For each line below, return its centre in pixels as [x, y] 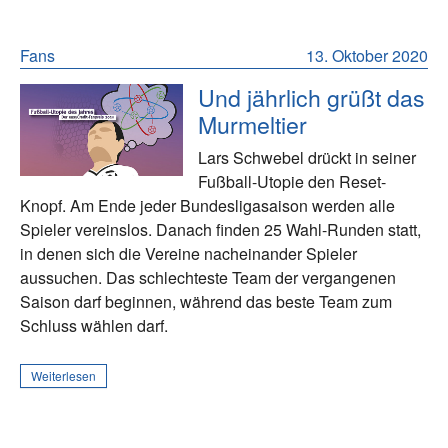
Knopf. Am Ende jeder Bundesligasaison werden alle [207, 206]
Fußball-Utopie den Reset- [292, 182]
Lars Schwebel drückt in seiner [307, 158]
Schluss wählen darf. [94, 326]
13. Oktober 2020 [367, 56]
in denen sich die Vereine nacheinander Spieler [188, 254]
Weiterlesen [63, 376]
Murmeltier [253, 124]
